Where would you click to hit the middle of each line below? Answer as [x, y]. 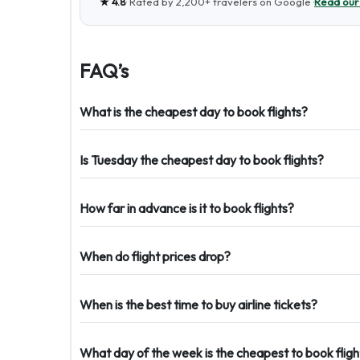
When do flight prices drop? [155, 256]
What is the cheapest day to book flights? [194, 112]
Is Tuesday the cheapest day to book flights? [202, 160]
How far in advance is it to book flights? [187, 208]
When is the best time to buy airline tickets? [198, 305]
